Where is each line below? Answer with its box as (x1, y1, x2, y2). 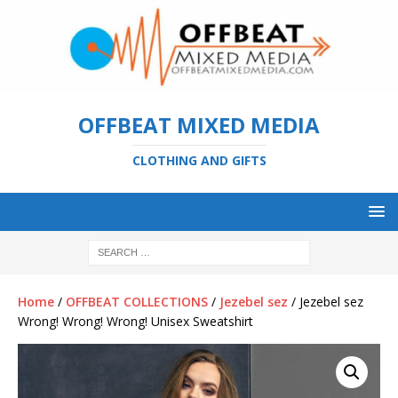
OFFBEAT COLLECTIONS (66, 292, 208, 310)
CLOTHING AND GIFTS (131, 151, 267, 169)
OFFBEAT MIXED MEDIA (78, 109, 320, 139)
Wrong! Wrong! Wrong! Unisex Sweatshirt (18, 312, 253, 330)
